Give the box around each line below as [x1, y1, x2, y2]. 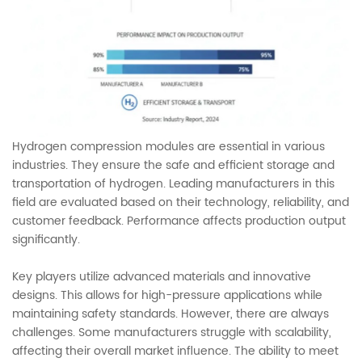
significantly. [12, 229, 80, 249]
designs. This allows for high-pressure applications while [12, 285, 322, 305]
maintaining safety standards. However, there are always [12, 304, 329, 323]
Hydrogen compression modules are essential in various [12, 137, 325, 156]
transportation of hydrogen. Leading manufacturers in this [12, 174, 335, 193]
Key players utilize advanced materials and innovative [12, 267, 311, 286]
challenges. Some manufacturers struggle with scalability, [12, 322, 331, 342]
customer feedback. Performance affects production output [12, 211, 346, 230]
